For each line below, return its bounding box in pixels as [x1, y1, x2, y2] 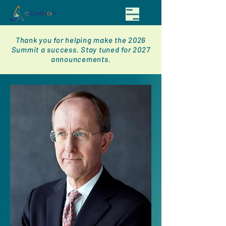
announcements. [50, 54, 111, 64]
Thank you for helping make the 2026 [15, 35, 146, 44]
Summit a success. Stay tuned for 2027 [11, 45, 150, 54]
